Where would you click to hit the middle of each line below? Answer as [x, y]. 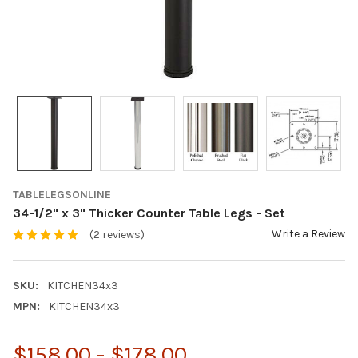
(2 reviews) [117, 235]
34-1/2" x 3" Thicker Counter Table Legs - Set [149, 213]
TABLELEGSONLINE [62, 194]
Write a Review [308, 233]
